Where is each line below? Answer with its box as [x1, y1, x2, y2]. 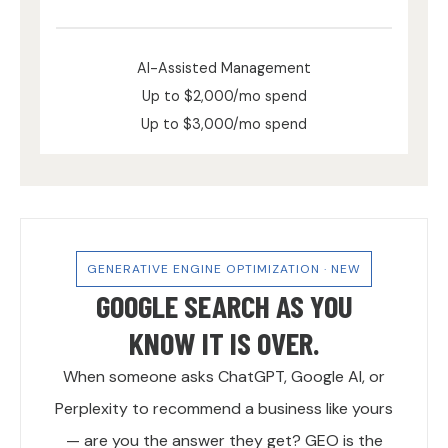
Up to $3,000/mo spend [141, 115, 307, 134]
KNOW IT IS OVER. [129, 324, 319, 362]
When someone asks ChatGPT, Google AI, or [63, 366, 385, 388]
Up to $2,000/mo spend [141, 87, 307, 106]
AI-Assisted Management [137, 59, 311, 78]
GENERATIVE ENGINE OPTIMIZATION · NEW [87, 261, 361, 278]
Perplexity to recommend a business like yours [55, 398, 393, 420]
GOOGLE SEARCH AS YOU [95, 287, 353, 325]
